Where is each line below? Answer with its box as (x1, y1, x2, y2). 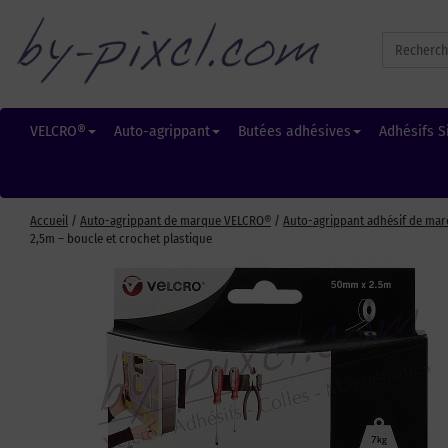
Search (380, 29, 420, 46)
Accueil (30, 213, 68, 228)
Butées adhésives (237, 122, 351, 140)
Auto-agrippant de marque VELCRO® (80, 213, 271, 228)
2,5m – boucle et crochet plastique (30, 231, 212, 246)
